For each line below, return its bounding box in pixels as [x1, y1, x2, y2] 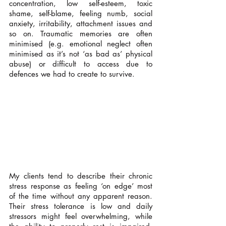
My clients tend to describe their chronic [9, 171, 152, 181]
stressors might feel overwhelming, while [9, 211, 152, 221]
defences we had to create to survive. [9, 69, 135, 79]
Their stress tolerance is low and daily [9, 201, 152, 211]
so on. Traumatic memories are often [9, 28, 152, 38]
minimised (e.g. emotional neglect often [9, 38, 152, 48]
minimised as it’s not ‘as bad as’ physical [9, 48, 152, 59]
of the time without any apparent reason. [9, 191, 152, 201]
